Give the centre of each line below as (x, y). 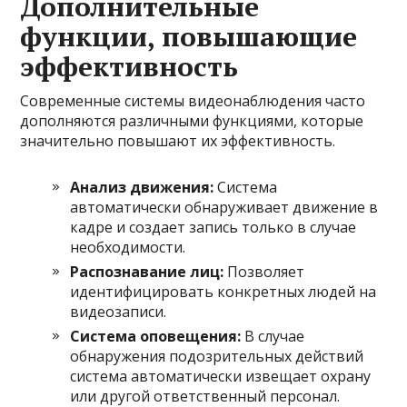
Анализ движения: (142, 187)
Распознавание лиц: (147, 272)
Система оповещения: (156, 336)
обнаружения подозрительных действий (217, 356)
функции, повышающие (189, 36)
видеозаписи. (119, 312)
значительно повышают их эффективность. (178, 141)
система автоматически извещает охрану (221, 376)
